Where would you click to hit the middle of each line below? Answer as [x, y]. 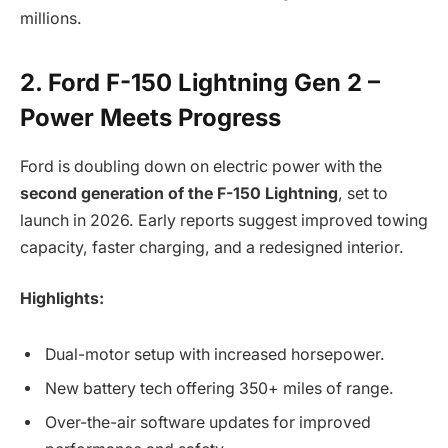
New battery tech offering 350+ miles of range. [219, 388]
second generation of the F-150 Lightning [179, 193]
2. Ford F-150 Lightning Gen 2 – [200, 82]
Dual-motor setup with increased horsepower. [215, 354]
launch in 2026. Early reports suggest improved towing [224, 220]
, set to [363, 193]
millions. [51, 19]
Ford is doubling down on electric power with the [201, 166]
